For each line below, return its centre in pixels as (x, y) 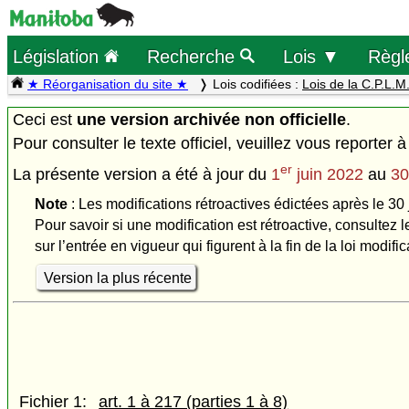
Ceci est (45, 119)
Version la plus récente (117, 278)
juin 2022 (328, 175)
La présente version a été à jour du (142, 175)
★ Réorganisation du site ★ (108, 84)
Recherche (194, 56)
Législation (59, 56)
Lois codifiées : (257, 84)
